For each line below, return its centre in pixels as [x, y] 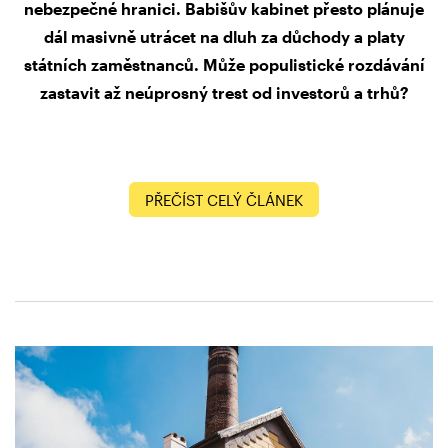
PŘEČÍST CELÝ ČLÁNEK [224, 200]
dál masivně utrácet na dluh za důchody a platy [224, 37]
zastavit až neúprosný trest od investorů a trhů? [224, 93]
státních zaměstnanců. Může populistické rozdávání [224, 65]
